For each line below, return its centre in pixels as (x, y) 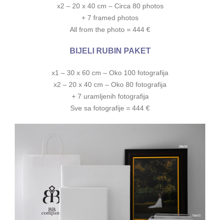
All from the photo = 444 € (110, 29)
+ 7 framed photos (110, 17)
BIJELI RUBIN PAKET (110, 51)
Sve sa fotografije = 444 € (110, 108)
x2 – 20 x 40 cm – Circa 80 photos (110, 6)
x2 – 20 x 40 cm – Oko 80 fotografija (110, 84)
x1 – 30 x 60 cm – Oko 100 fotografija (110, 72)
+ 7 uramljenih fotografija (110, 96)
